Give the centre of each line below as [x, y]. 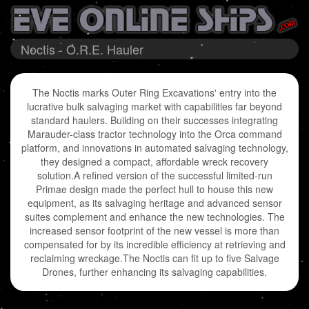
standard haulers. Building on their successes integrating [154, 120]
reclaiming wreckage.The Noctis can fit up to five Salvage [154, 258]
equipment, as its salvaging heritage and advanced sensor [154, 203]
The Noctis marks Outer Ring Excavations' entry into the [154, 93]
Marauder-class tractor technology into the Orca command [154, 134]
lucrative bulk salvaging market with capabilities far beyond [154, 107]
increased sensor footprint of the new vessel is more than [154, 231]
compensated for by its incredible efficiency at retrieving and [154, 245]
